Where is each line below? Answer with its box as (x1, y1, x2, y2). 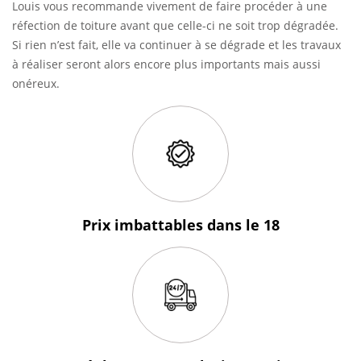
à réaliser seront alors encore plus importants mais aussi (12, 56, 321, 72)
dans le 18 (206, 215, 280, 234)
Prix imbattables (81, 215, 207, 234)
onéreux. (12, 76, 60, 91)
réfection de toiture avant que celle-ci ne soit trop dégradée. (12, 18, 338, 33)
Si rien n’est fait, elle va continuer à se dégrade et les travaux (12, 37, 341, 52)
